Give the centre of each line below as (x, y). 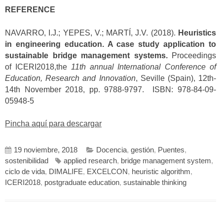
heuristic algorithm (161, 171)
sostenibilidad (27, 161)
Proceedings (192, 55)
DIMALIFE (66, 171)
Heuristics (197, 33)
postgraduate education (82, 182)
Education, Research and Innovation (70, 78)
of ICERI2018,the (38, 67)
